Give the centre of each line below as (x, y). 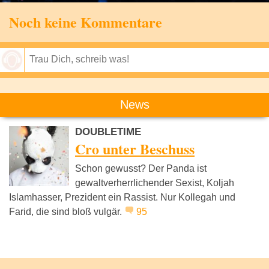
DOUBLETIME (108, 131)
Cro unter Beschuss (135, 148)
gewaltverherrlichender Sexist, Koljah (155, 183)
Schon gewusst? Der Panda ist (141, 168)
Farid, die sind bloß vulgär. (67, 211)
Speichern (241, 83)
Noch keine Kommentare (86, 22)
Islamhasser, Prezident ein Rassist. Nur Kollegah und (122, 197)
